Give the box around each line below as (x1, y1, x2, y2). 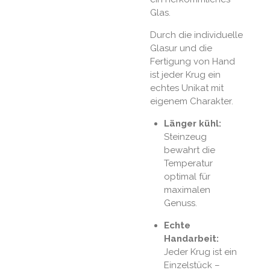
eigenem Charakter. (150, 96, 233, 107)
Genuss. (163, 198, 197, 209)
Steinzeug (163, 131, 207, 143)
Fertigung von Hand (150, 56, 235, 67)
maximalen (163, 184, 210, 196)
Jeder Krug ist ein (163, 246, 237, 258)
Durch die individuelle (150, 30, 243, 41)
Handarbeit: (163, 233, 219, 245)
